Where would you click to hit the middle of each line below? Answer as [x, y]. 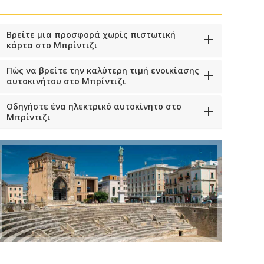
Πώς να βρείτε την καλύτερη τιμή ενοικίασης [103, 71]
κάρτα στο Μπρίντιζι [52, 45]
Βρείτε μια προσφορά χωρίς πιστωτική [91, 35]
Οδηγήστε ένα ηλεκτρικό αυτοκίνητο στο [94, 107]
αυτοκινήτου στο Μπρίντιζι [66, 81]
